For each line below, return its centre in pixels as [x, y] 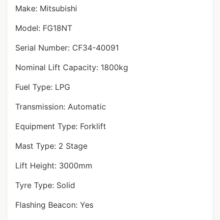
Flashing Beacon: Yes [54, 205]
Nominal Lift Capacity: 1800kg [72, 67]
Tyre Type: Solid [45, 185]
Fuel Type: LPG [43, 87]
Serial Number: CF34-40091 [67, 48]
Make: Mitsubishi [46, 8]
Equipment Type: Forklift [61, 126]
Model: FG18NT [44, 28]
